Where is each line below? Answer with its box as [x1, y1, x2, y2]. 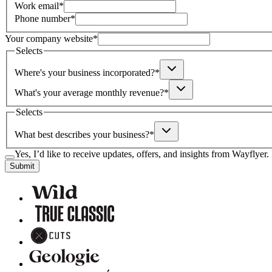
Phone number [15, 13, 70, 24]
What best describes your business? [15, 129, 149, 140]
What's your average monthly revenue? [15, 87, 164, 98]
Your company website [5, 33, 93, 44]
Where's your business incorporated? [15, 67, 155, 78]
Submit [10, 161, 35, 171]
